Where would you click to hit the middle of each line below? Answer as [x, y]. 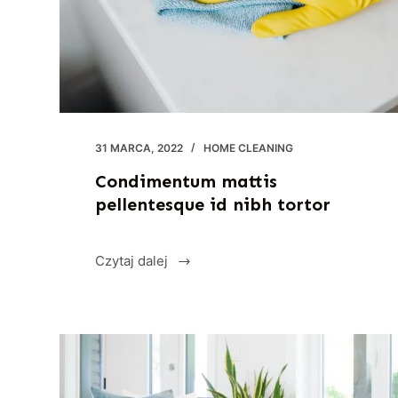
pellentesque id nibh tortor [213, 205]
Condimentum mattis [187, 182]
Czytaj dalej [132, 261]
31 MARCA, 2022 [139, 148]
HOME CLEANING [249, 148]
